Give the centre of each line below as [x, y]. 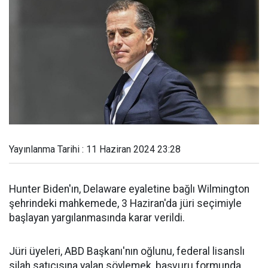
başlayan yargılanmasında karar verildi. [97, 218]
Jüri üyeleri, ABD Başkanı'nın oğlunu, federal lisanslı [127, 251]
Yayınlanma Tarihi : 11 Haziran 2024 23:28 [95, 149]
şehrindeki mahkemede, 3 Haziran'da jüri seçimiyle [125, 203]
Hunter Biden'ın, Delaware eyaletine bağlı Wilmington [129, 189]
